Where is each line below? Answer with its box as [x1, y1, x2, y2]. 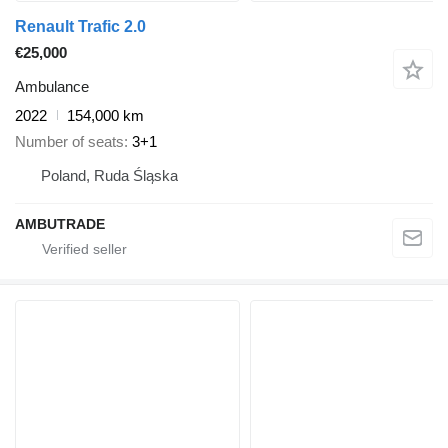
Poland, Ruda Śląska [41, 167, 178, 185]
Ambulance [15, 77, 89, 95]
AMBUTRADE [15, 216, 105, 233]
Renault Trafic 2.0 [15, 17, 146, 35]
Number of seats [15, 133, 124, 151]
